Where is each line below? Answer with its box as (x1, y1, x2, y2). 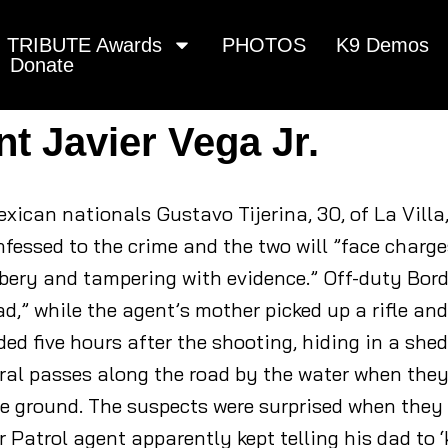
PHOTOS (222, 34, 306, 56)
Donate (10, 54, 74, 76)
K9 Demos (336, 34, 429, 56)
